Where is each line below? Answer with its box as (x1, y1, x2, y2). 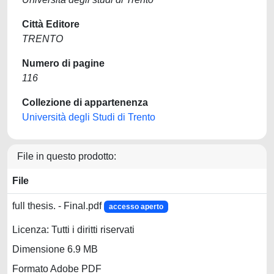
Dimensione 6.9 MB (12, 244, 98, 255)
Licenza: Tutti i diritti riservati (12, 224, 135, 235)
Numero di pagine (22, 58, 105, 68)
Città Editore (22, 19, 80, 29)
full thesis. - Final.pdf (12, 201, 104, 211)
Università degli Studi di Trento (22, 112, 155, 122)
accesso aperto (108, 202, 163, 211)
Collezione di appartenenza (22, 97, 148, 108)
